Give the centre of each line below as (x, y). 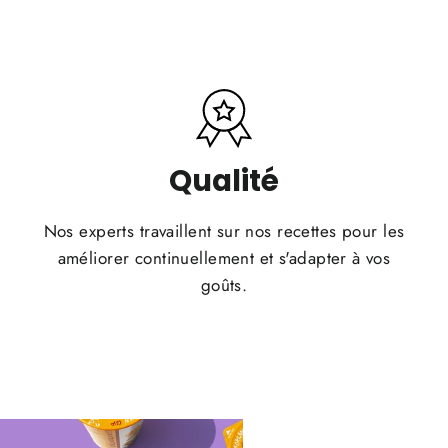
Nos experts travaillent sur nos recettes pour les (224, 230)
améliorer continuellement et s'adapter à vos (224, 257)
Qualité (224, 180)
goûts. (224, 284)
